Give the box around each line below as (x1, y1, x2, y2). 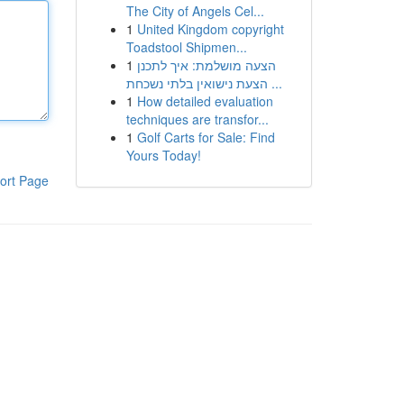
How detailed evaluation (136, 92, 273, 110)
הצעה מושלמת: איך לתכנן (136, 56, 276, 74)
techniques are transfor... (125, 110, 269, 128)
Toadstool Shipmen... (125, 38, 247, 56)
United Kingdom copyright (136, 20, 284, 38)
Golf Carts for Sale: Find (136, 128, 275, 146)
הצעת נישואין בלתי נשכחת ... (267, 74, 282, 92)
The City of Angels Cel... (125, 2, 264, 20)
